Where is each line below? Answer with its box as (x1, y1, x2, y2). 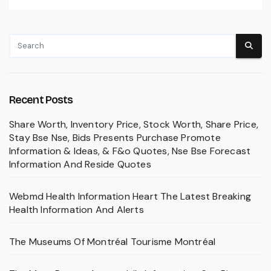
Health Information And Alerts (9, 203, 144, 216)
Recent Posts (9, 93, 73, 106)
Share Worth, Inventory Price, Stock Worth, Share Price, (9, 117, 259, 131)
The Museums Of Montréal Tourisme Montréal (9, 235, 216, 248)
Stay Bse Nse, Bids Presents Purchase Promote (9, 131, 221, 144)
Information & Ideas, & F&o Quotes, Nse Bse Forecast (9, 144, 251, 157)
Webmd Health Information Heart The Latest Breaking (9, 189, 252, 203)
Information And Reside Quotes (9, 157, 151, 171)
